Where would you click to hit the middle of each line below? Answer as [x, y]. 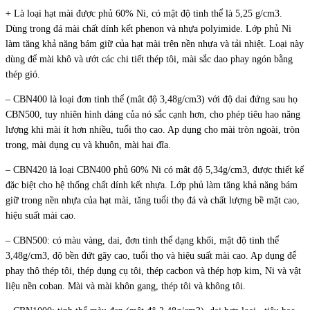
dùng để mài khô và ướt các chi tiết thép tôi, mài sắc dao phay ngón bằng [149, 59]
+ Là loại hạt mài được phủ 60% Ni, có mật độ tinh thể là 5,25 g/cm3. [144, 13]
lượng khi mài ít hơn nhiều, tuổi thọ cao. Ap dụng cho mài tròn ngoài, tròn [153, 129]
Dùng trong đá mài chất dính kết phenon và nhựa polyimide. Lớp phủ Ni [148, 28]
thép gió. [23, 74]
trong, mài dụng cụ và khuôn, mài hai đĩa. [88, 145]
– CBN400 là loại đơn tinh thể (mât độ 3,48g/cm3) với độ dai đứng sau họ [152, 99]
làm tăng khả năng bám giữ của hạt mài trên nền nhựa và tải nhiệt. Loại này [155, 44]
